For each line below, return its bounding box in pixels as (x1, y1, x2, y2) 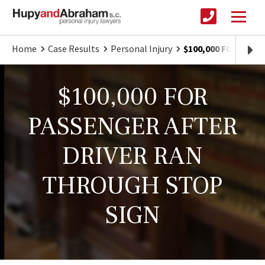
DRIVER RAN (62, 140, 203, 173)
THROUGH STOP (43, 170, 222, 202)
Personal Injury (111, 43, 172, 55)
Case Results (48, 43, 99, 55)
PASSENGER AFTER (28, 111, 237, 143)
